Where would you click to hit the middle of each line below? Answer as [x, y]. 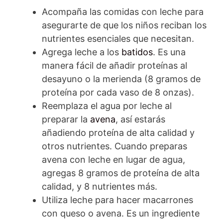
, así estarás [140, 119]
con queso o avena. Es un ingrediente [121, 213]
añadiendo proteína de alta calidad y [118, 132]
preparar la [66, 119]
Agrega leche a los [82, 52]
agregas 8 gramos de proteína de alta [121, 173]
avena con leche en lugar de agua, [113, 159]
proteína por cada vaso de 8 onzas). [118, 92]
